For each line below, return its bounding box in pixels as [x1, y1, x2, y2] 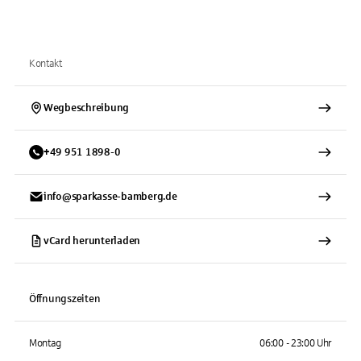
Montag [29, 338, 62, 349]
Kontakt [29, 58, 62, 69]
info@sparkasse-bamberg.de [44, 191, 177, 202]
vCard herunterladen [44, 235, 141, 247]
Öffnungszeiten [29, 293, 101, 305]
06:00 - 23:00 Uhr [259, 338, 332, 349]
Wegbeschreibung [44, 102, 130, 114]
